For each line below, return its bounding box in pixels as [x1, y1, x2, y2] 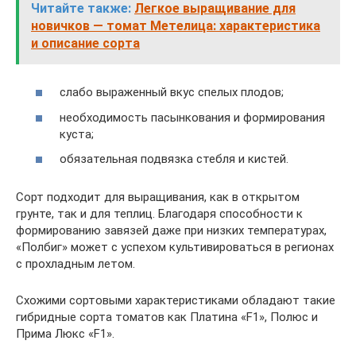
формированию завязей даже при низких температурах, [16, 223, 327, 238]
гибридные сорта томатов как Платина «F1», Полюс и [16, 310, 318, 324]
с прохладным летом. [16, 257, 135, 271]
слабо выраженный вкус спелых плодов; [60, 85, 284, 99]
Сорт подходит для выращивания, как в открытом [16, 190, 300, 204]
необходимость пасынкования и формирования [60, 110, 325, 125]
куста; [60, 126, 94, 141]
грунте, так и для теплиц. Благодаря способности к [16, 207, 303, 221]
